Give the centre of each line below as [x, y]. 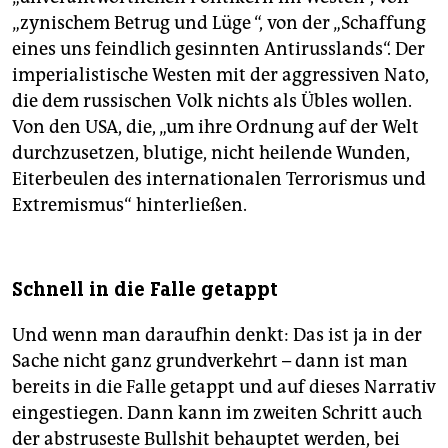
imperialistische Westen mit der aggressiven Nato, [220, 75]
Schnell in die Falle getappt [145, 290]
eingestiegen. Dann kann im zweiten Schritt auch [217, 413]
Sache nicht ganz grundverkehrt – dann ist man [210, 361]
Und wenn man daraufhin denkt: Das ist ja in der [217, 335]
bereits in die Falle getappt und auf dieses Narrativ [224, 387]
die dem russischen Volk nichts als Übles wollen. [212, 101]
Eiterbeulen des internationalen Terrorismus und [219, 179]
